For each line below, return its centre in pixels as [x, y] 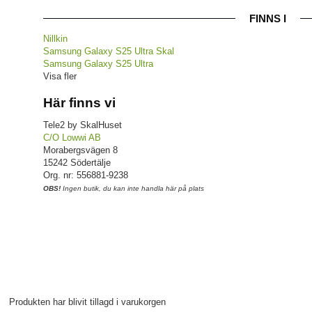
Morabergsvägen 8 [80, 150]
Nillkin [55, 38]
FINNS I [268, 18]
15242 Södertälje [77, 162]
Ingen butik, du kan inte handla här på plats [132, 188]
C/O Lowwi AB [72, 137]
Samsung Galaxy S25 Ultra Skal [109, 51]
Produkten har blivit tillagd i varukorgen [87, 302]
